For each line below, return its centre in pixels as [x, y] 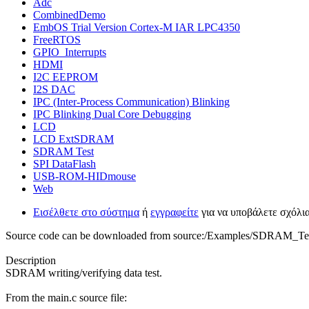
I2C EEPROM [66, 77]
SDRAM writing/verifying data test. [84, 272]
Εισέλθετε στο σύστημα [86, 212]
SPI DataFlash [64, 163]
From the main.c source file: [66, 297]
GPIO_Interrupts [70, 52]
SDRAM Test [63, 151]
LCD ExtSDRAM [73, 139]
